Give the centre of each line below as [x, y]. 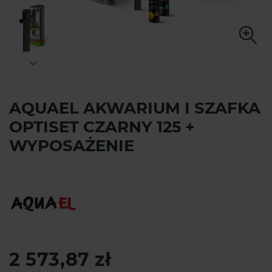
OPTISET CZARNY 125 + [102, 127]
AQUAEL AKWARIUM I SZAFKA [135, 108]
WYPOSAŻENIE [72, 146]
